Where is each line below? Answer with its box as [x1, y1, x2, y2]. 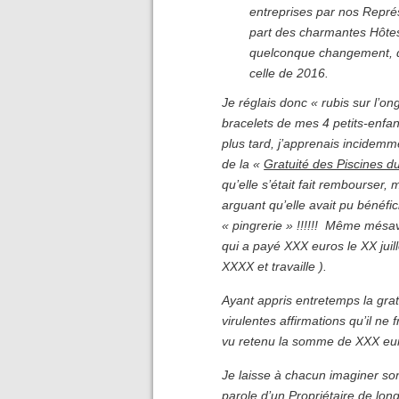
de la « [222, 157, 265, 172]
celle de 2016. [249, 65, 329, 80]
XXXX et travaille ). [222, 259, 328, 274]
